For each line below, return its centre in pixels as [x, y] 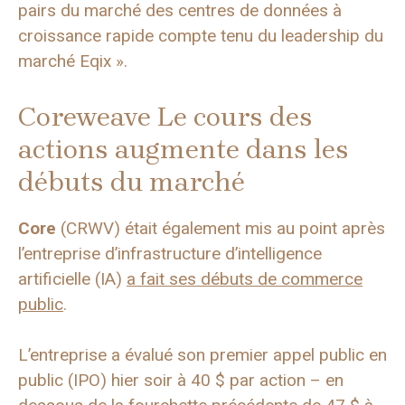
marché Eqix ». [73, 61]
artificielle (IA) [72, 278]
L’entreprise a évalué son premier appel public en [202, 355]
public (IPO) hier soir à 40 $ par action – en [181, 381]
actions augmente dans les [184, 149]
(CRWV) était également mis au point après [221, 228]
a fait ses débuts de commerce [245, 278]
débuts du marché [132, 181]
